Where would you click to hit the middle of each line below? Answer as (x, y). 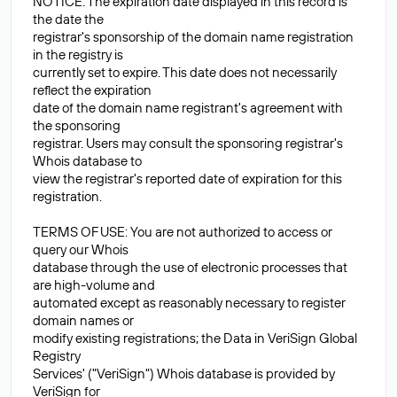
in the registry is (78, 54)
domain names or (83, 320)
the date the (68, 19)
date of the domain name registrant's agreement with (188, 108)
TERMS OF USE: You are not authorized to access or (183, 232)
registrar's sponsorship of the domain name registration (193, 37)
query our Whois (81, 249)
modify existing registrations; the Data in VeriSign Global (195, 338)
